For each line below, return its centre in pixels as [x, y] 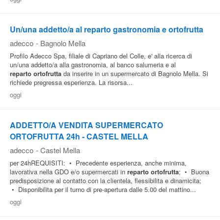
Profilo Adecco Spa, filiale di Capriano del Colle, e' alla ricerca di [101, 56]
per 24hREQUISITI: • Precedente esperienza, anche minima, [98, 163]
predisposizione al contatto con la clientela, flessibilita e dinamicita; [106, 180]
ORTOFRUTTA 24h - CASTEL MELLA [79, 136]
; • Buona [194, 172]
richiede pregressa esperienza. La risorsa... [71, 82]
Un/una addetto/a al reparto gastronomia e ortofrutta [107, 29]
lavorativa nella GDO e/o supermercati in [69, 172]
